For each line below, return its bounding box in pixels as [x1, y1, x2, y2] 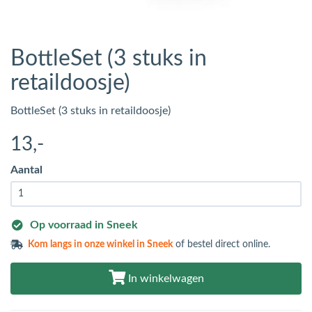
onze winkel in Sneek [84, 240, 173, 249]
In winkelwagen [125, 273, 204, 284]
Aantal [10, 164, 42, 175]
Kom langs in [28, 240, 85, 249]
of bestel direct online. [173, 240, 271, 249]
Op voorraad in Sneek [30, 219, 138, 231]
